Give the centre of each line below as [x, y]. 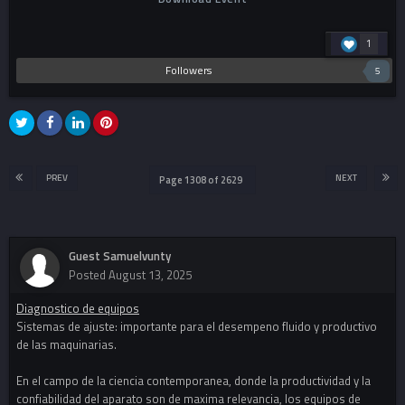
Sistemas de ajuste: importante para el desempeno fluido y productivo [197, 327]
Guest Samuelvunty [120, 256]
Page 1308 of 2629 [202, 180]
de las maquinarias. [66, 345]
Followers [188, 71]
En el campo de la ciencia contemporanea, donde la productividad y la [193, 381]
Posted [89, 275]
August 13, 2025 [150, 275]
